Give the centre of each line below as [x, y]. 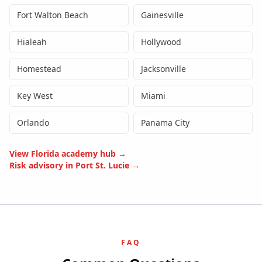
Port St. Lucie [102, 166]
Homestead [39, 69]
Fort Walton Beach [53, 15]
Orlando [33, 123]
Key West [35, 96]
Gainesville [162, 15]
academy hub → [93, 154]
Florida [45, 154]
